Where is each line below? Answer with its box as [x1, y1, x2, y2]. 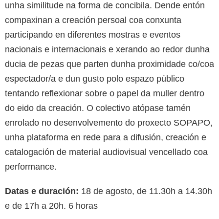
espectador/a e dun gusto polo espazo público [5, 74, 184, 84]
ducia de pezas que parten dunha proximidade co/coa [5, 59, 214, 69]
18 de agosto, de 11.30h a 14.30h [79, 186, 212, 197]
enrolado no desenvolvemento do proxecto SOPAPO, [5, 118, 213, 128]
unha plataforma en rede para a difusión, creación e [5, 132, 206, 143]
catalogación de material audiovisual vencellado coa [5, 147, 208, 157]
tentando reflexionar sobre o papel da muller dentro [5, 88, 204, 99]
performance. [5, 162, 57, 172]
